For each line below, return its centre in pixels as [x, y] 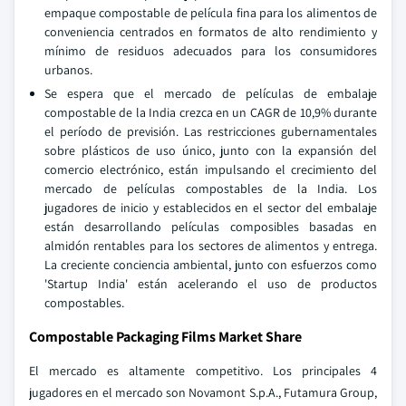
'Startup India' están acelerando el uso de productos [211, 284]
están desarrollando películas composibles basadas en [211, 227]
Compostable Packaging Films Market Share [165, 337]
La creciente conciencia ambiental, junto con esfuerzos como [211, 265]
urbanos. [68, 70]
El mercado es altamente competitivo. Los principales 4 [203, 371]
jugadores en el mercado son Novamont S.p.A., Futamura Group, [203, 392]
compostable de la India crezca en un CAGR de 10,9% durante [211, 112]
